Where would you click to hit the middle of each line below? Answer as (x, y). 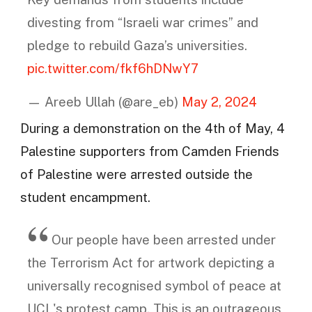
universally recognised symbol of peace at (154, 286)
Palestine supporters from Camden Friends (149, 151)
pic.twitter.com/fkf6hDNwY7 (112, 69)
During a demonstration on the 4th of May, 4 (152, 128)
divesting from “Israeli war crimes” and (142, 23)
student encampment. (85, 197)
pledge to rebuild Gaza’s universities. (137, 46)
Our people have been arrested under (163, 240)
